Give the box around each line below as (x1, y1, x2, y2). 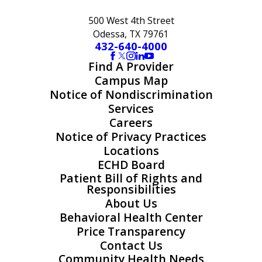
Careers (109, 115, 153, 131)
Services (108, 101, 154, 117)
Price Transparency (77, 223, 185, 240)
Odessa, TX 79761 (93, 27, 169, 40)
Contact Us (99, 237, 163, 254)
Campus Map (94, 73, 168, 89)
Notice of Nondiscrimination (49, 87, 213, 103)
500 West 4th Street (88, 13, 174, 27)
